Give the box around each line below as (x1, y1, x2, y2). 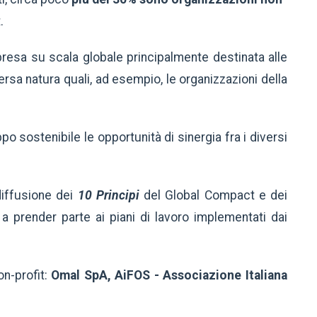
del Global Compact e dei (139, 188, 288, 203)
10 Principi (77, 188, 139, 203)
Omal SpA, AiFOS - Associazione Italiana (47, 268, 288, 283)
